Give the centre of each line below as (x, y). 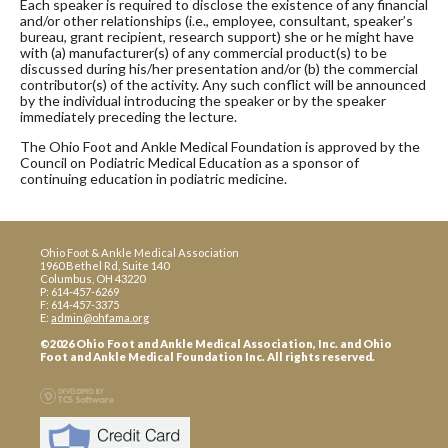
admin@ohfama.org (100, 317)
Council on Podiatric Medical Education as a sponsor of (189, 162)
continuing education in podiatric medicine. (153, 178)
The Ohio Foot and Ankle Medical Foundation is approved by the (220, 146)
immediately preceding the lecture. (128, 116)
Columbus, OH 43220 (92, 278)
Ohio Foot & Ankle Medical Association (139, 252)
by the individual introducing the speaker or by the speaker (203, 100)
